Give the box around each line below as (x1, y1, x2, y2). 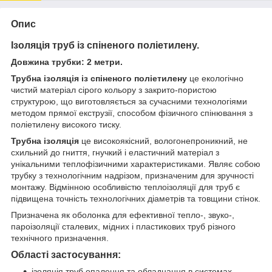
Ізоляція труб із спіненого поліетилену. (11, 39, 199, 50)
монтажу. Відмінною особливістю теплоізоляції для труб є (11, 182, 240, 192)
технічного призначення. (11, 233, 109, 243)
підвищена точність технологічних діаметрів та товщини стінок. (11, 193, 260, 203)
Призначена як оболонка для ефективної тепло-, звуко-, (11, 209, 234, 220)
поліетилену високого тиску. (11, 119, 121, 129)
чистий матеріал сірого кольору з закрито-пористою (11, 84, 217, 95)
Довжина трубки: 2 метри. (11, 56, 123, 67)
